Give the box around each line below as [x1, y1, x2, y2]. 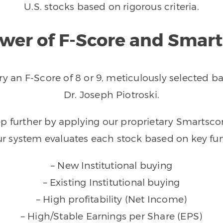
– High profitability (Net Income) [36, 193, 187, 205]
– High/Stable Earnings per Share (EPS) [20, 210, 203, 222]
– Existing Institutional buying [43, 176, 180, 188]
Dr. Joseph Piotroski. [64, 88, 159, 100]
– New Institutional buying [51, 159, 172, 171]
